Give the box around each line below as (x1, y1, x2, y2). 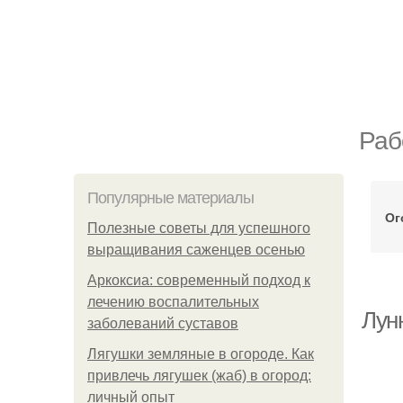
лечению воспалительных (87, 294, 259, 309)
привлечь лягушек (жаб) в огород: (87, 368, 311, 383)
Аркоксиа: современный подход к (87, 273, 310, 288)
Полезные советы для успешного (87, 220, 310, 236)
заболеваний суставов (87, 316, 238, 331)
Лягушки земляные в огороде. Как (87, 346, 314, 362)
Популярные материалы (87, 189, 254, 207)
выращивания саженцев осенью (87, 242, 305, 257)
